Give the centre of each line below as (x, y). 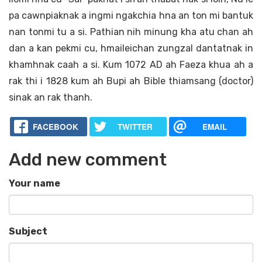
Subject (28, 232)
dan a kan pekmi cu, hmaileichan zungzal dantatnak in (131, 49)
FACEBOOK (55, 127)
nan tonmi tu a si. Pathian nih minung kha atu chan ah (131, 32)
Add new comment (88, 160)
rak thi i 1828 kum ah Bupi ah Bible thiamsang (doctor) (131, 81)
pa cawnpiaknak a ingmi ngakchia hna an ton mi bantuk (131, 16)
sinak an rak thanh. (51, 98)
